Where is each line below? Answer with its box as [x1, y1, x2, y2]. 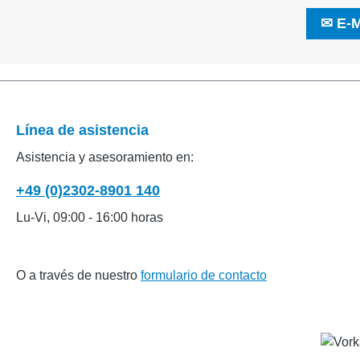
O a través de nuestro [16, 268, 141, 282]
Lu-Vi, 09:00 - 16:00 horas [16, 211, 163, 224]
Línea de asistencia [16, 122, 149, 138]
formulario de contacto [141, 268, 267, 282]
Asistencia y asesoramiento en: [16, 150, 194, 164]
